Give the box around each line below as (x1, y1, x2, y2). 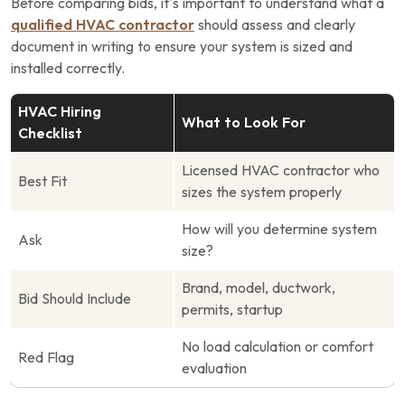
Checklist (18, 126, 82, 141)
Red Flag (18, 350, 74, 365)
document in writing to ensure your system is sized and (11, 39, 353, 54)
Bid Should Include (18, 291, 131, 306)
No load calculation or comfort (182, 339, 373, 354)
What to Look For (182, 115, 306, 130)
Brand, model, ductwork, (182, 280, 335, 296)
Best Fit (18, 174, 67, 189)
